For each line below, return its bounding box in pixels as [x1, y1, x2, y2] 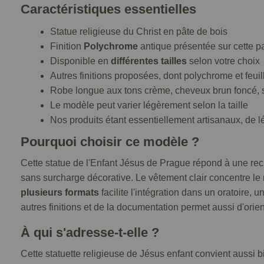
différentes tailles [111, 56, 187, 66]
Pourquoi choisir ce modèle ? [21, 134, 199, 149]
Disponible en [50, 56, 111, 66]
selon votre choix [187, 56, 260, 66]
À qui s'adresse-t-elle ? [21, 225, 159, 240]
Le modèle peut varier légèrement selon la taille [50, 100, 248, 110]
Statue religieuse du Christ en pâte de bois [50, 27, 227, 37]
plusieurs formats [21, 187, 99, 197]
